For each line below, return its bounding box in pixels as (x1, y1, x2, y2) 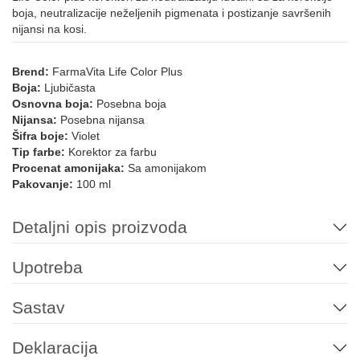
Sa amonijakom (125, 162, 207, 175)
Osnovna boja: (12, 97, 93, 111)
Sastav (12, 298, 65, 317)
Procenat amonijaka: (12, 162, 125, 175)
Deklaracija (12, 338, 98, 358)
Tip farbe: (12, 145, 65, 159)
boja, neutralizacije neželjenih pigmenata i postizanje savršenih (12, 6, 331, 20)
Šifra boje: (12, 129, 68, 143)
